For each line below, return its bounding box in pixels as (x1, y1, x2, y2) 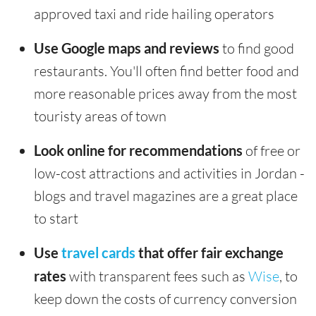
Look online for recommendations (34, 141, 243, 159)
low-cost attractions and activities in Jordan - (34, 164, 305, 182)
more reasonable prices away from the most (34, 84, 297, 102)
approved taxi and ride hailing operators (34, 4, 274, 23)
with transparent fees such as (66, 267, 248, 285)
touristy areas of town (34, 107, 166, 125)
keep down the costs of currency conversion (34, 289, 297, 308)
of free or (243, 141, 300, 159)
